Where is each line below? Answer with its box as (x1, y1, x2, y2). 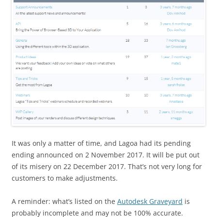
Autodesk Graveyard (117, 196, 183, 206)
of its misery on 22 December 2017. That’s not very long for (12, 161, 202, 171)
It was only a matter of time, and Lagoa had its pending (12, 138, 191, 148)
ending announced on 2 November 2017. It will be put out (12, 150, 200, 159)
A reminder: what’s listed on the (12, 196, 117, 206)
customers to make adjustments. (12, 173, 118, 183)
